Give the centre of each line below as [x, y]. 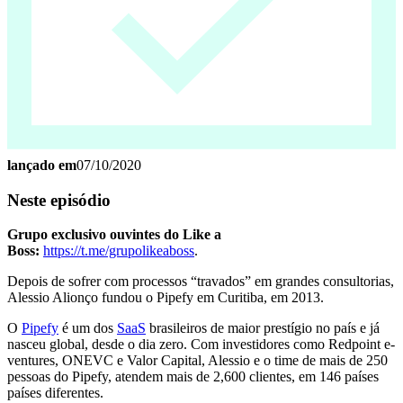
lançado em [42, 165]
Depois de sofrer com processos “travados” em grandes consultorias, [201, 282]
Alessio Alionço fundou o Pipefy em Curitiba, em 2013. [166, 298]
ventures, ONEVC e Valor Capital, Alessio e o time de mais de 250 [197, 361]
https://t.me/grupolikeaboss [119, 251]
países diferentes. [55, 393]
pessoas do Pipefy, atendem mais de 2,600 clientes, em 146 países [193, 377]
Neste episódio [59, 200]
